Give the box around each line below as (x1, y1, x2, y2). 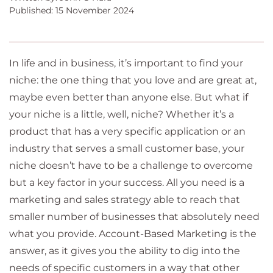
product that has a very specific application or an (9, 126, 246, 137)
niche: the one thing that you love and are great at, (9, 74, 257, 86)
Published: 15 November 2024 (9, 5, 134, 16)
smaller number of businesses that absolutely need (9, 211, 260, 222)
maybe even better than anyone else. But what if (9, 91, 248, 103)
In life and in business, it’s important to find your (9, 57, 243, 69)
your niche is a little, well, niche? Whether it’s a (9, 108, 234, 120)
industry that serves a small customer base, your (9, 143, 244, 154)
